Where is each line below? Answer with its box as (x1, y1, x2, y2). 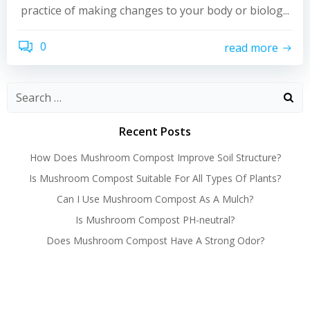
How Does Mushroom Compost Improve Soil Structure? (29, 151, 281, 164)
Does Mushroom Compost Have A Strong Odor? (46, 234, 264, 247)
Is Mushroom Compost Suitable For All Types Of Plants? (29, 172, 281, 185)
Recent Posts (119, 124, 191, 139)
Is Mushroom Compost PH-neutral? (75, 213, 235, 226)
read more (224, 39, 278, 55)
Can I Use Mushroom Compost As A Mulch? (57, 192, 253, 206)
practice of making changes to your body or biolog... (21, 3, 289, 18)
